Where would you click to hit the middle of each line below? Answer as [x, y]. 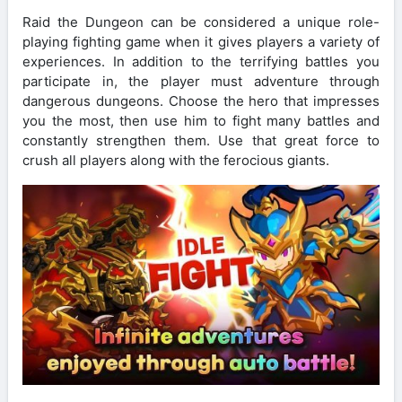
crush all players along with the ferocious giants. [176, 160]
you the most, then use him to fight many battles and [201, 120]
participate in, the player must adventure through [201, 81]
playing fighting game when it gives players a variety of [201, 41]
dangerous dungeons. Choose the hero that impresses [201, 100]
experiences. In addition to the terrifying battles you [201, 61]
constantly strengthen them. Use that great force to [201, 140]
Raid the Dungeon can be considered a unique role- [201, 22]
